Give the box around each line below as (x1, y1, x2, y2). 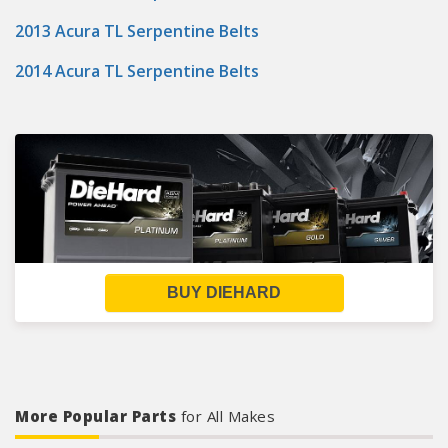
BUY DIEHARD (167, 284, 281, 301)
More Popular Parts (15, 406, 181, 426)
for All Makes (180, 406, 275, 426)
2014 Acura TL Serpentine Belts (15, 60, 259, 82)
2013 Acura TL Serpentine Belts (15, 20, 259, 42)
